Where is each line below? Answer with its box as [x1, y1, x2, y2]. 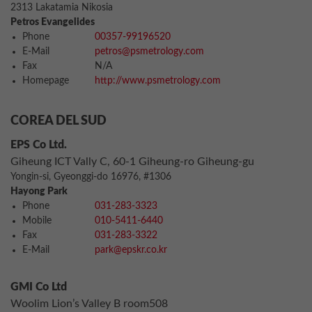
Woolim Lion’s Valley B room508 [10, 298, 168, 309]
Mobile [22, 216, 52, 226]
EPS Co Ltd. [10, 139, 67, 150]
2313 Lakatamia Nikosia [10, 3, 113, 13]
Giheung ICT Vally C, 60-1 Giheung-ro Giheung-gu [10, 156, 254, 167]
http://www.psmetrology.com [95, 76, 221, 86]
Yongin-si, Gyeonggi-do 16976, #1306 [10, 172, 171, 182]
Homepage [22, 76, 69, 86]
